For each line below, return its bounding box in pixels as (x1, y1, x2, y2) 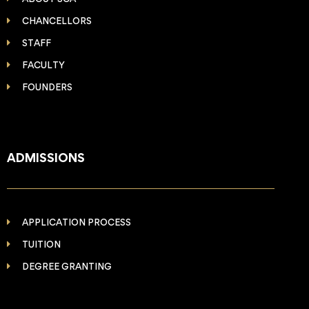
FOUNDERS (22, 81, 73, 93)
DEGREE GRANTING (22, 261, 112, 272)
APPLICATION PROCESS (22, 217, 132, 228)
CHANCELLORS (22, 15, 92, 27)
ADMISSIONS (6, 150, 85, 166)
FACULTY (22, 59, 66, 71)
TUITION (22, 239, 61, 250)
